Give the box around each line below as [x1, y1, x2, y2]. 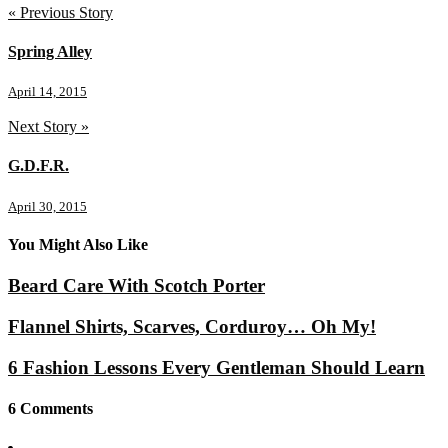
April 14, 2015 [8, 84, 87, 100]
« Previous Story [8, 3, 113, 21]
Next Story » [8, 118, 89, 136]
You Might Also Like [8, 236, 148, 254]
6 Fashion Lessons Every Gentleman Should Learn [8, 356, 425, 378]
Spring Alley [8, 42, 92, 60]
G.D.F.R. [8, 157, 69, 175]
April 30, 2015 [8, 198, 87, 214]
